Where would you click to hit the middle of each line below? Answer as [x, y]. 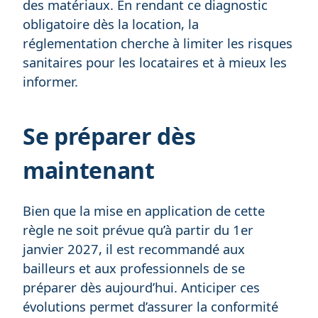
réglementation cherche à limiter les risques [158, 43]
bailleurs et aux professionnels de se [134, 268]
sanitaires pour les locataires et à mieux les [155, 62]
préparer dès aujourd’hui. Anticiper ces [141, 287]
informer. [50, 81]
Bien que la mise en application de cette [144, 210]
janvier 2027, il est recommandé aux [134, 249]
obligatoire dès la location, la [111, 23]
